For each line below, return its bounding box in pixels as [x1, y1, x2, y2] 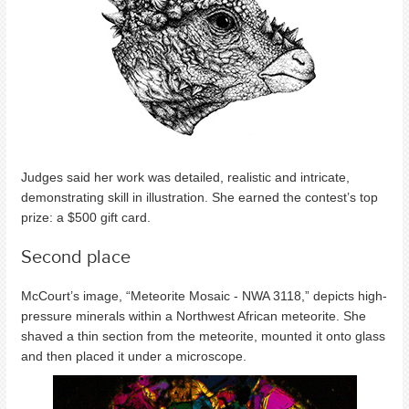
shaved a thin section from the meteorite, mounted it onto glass [21, 329, 385, 344]
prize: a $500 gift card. [21, 210, 154, 225]
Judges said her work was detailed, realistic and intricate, [21, 170, 350, 185]
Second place [21, 243, 131, 270]
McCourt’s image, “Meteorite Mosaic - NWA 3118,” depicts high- [21, 288, 387, 304]
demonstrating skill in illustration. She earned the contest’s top [21, 190, 378, 205]
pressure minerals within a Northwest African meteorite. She [21, 309, 366, 324]
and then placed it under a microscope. [21, 349, 250, 364]
